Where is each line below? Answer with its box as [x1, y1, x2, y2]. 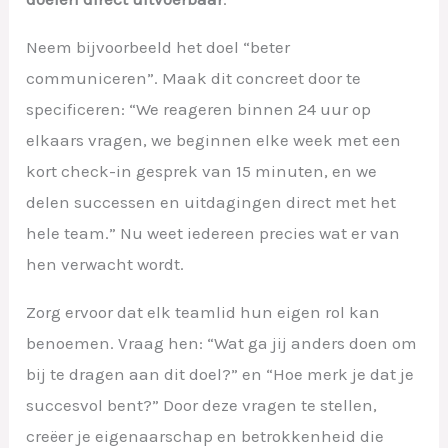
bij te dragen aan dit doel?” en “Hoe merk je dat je [26, 364, 415, 385]
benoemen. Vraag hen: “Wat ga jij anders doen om [26, 333, 418, 354]
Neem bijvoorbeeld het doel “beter [26, 37, 291, 58]
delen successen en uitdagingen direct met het [26, 192, 397, 213]
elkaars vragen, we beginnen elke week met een [26, 130, 402, 151]
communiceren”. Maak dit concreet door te [26, 68, 362, 89]
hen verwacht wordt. [26, 254, 185, 275]
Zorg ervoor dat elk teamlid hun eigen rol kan [26, 302, 381, 323]
